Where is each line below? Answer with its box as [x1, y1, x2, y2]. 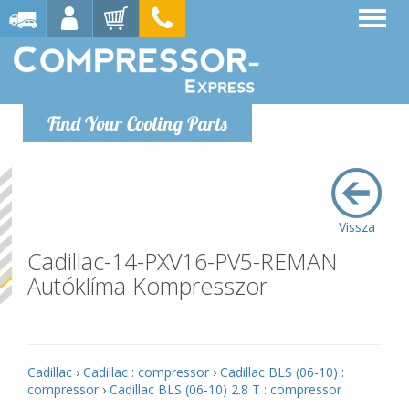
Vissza [338, 218, 375, 236]
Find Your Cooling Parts [47, 111, 227, 135]
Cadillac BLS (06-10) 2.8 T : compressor [110, 381, 341, 398]
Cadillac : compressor [83, 363, 209, 381]
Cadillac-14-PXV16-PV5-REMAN [27, 246, 338, 277]
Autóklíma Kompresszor [27, 270, 267, 301]
